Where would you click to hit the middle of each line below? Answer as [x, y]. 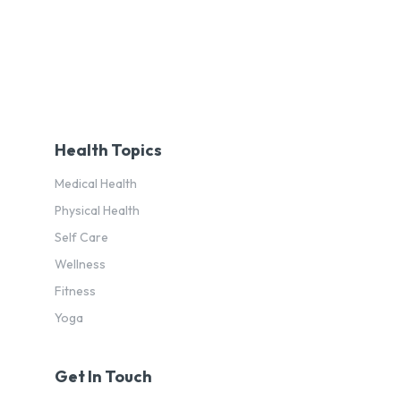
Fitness [75, 291]
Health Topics [108, 150]
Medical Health [95, 183]
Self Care [81, 237]
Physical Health [97, 210]
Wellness [80, 264]
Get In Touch [103, 376]
